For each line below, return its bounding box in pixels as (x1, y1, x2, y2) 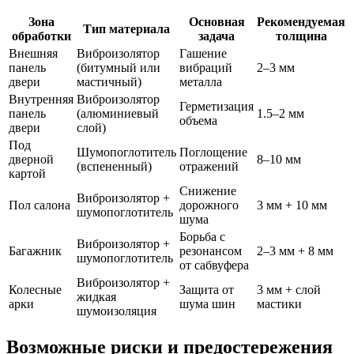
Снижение (179, 183, 236, 198)
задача (198, 28, 235, 43)
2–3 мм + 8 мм (257, 243, 333, 258)
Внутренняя (9, 92, 73, 106)
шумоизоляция (77, 303, 156, 318)
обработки (11, 28, 71, 43)
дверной (9, 152, 54, 166)
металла (179, 74, 222, 88)
